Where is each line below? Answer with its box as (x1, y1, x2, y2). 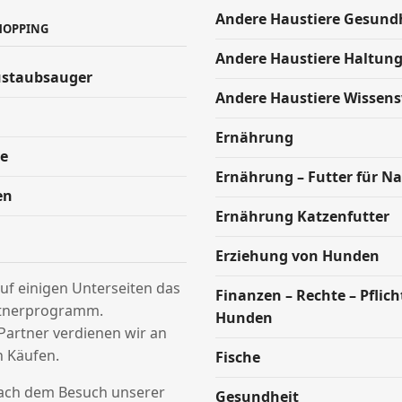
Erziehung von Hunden (215, 246, 380, 266)
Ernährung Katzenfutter (215, 206, 389, 226)
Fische (215, 347, 260, 367)
